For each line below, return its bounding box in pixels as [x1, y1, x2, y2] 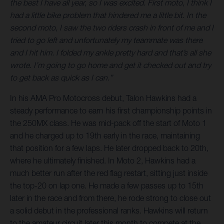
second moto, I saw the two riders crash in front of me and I [10, 23, 213, 32]
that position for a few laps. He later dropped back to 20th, [10, 143, 208, 153]
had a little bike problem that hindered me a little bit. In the [10, 10, 206, 20]
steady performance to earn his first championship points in [10, 106, 212, 115]
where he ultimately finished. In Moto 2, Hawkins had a [10, 156, 195, 165]
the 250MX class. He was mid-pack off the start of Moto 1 [10, 118, 206, 128]
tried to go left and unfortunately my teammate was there [10, 35, 202, 45]
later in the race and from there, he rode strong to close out [10, 193, 211, 203]
